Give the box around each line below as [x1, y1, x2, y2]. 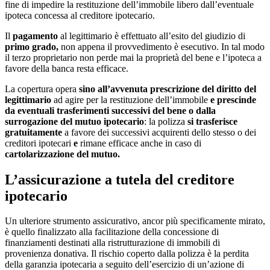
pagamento [13, 30, 58, 41]
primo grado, [5, 41, 58, 52]
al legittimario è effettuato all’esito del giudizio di [58, 30, 245, 41]
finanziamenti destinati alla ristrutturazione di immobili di [5, 237, 220, 248]
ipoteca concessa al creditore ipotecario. [5, 10, 155, 20]
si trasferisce [187, 116, 237, 127]
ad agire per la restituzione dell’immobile [54, 94, 208, 105]
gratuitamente [5, 127, 64, 137]
